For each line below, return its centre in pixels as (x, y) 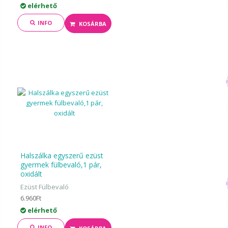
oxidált (32, 174)
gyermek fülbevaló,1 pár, (61, 165)
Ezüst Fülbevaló (45, 187)
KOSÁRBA (92, 24)
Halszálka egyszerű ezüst (62, 155)
